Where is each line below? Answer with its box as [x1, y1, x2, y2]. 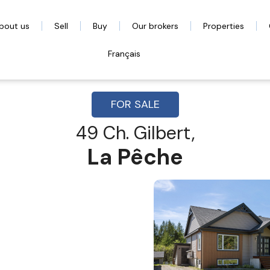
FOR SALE [110, 97, 160, 111]
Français [107, 48, 140, 59]
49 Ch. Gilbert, [75, 121, 195, 145]
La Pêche [87, 143, 183, 171]
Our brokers [132, 20, 179, 31]
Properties [203, 20, 245, 31]
